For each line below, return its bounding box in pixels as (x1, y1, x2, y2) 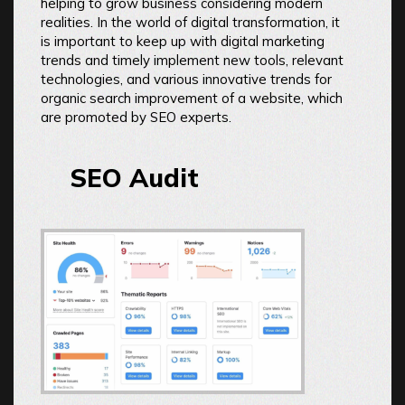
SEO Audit (70, 162, 199, 193)
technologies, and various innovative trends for (41, 71, 332, 88)
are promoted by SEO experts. (41, 108, 231, 126)
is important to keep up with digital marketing (41, 33, 325, 50)
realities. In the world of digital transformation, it (41, 14, 340, 31)
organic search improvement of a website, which (41, 89, 343, 107)
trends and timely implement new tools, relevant (41, 52, 344, 69)
